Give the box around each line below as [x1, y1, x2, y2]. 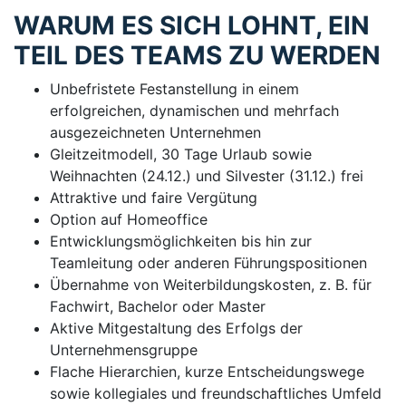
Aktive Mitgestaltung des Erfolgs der [50, 318, 303, 337]
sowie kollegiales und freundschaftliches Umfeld [50, 383, 382, 402]
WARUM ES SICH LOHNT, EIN [14, 9, 370, 41]
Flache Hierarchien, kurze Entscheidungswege [50, 362, 364, 381]
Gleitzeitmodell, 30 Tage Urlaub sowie [50, 144, 312, 163]
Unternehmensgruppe [50, 340, 198, 359]
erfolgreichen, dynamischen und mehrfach [50, 101, 339, 120]
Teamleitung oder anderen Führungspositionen [50, 253, 367, 272]
